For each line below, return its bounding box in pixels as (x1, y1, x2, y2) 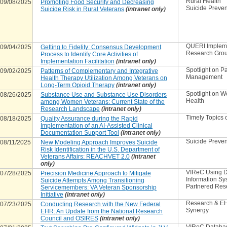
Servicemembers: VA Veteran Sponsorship (41, 184, 157, 191)
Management (186, 73, 222, 81)
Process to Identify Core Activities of (41, 51, 138, 58)
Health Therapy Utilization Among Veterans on (41, 74, 167, 82)
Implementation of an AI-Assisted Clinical (41, 122, 153, 129)
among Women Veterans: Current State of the (41, 98, 165, 105)
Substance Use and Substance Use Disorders (41, 91, 167, 98)
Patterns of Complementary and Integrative (41, 67, 158, 74)
